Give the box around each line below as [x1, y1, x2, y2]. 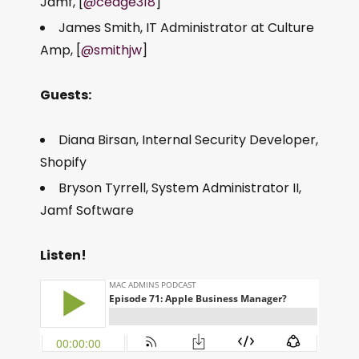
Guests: [40, 86, 91, 104]
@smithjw [81, 41, 142, 59]
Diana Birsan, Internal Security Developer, [58, 131, 318, 149]
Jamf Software [40, 201, 134, 220]
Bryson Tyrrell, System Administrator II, [58, 179, 301, 197]
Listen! [40, 246, 87, 264]
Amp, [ [40, 41, 81, 59]
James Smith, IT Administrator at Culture [58, 18, 314, 37]
